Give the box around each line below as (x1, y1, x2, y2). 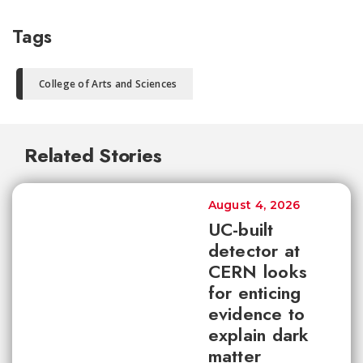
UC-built (207, 216, 274, 242)
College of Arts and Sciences (39, 77, 177, 91)
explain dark (207, 322, 310, 348)
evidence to (207, 301, 305, 327)
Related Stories (24, 141, 162, 169)
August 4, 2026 (207, 198, 301, 212)
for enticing (207, 280, 301, 305)
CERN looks (207, 258, 307, 284)
